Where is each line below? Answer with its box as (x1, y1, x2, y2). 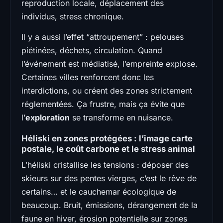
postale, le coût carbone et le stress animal (21, 143, 195, 154)
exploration (25, 112, 70, 122)
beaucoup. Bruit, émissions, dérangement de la (21, 200, 198, 210)
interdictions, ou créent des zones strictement (21, 85, 192, 96)
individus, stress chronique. (21, 11, 124, 21)
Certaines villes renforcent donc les (21, 72, 154, 82)
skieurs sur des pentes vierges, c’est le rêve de (21, 173, 197, 183)
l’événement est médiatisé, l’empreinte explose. (21, 58, 198, 69)
